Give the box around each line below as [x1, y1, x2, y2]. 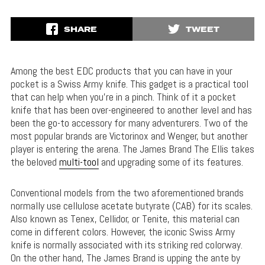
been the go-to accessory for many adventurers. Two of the [10, 116, 248, 130]
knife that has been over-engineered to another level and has [10, 103, 252, 117]
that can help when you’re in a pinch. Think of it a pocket [10, 90, 236, 104]
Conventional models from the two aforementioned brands [10, 186, 244, 200]
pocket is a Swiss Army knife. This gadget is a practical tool [10, 77, 248, 91]
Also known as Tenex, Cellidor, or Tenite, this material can [10, 212, 240, 226]
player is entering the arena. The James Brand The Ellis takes [10, 142, 254, 156]
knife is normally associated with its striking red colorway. [10, 238, 243, 252]
